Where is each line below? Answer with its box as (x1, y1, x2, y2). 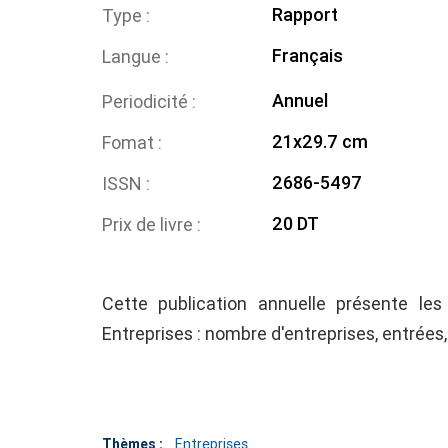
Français (271, 45, 343, 66)
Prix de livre (102, 214, 197, 235)
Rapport (271, 4, 338, 25)
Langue (102, 46, 165, 67)
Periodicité (102, 91, 192, 112)
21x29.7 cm (271, 131, 368, 152)
